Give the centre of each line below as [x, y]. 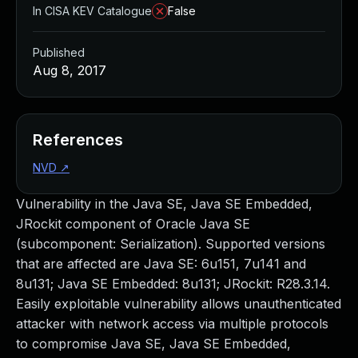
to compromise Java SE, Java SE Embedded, [153, 344]
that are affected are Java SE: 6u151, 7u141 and [161, 264]
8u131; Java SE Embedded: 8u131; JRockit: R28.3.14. [173, 284]
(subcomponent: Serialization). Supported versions [171, 244]
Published [59, 52]
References [78, 140]
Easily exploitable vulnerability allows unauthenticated [179, 304]
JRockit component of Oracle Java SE [133, 224]
